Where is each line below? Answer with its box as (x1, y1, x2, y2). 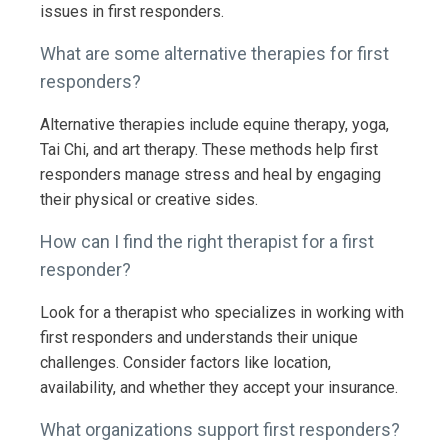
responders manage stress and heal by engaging (40, 164, 381, 184)
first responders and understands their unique (40, 327, 358, 347)
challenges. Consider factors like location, (40, 352, 331, 372)
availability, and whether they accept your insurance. (40, 377, 398, 397)
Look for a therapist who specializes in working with (40, 302, 404, 322)
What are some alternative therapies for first (40, 42, 389, 64)
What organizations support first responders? (40, 418, 400, 440)
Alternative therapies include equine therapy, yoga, (40, 114, 389, 134)
